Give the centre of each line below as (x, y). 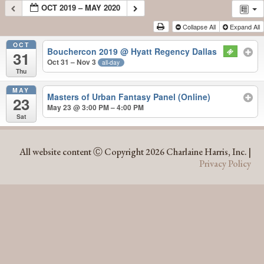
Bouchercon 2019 (84, 51)
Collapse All (199, 26)
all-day (111, 62)
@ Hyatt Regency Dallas (169, 51)
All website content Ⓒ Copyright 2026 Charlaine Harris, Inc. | (135, 152)
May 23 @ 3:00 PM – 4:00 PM (96, 107)
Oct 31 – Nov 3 (73, 62)
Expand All (245, 26)
